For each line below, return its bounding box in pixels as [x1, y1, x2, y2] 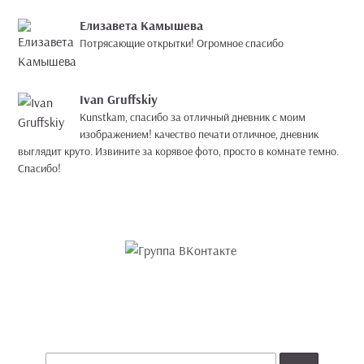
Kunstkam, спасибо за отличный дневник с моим [80, 110, 305, 124]
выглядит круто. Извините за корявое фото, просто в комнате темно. [18, 144, 339, 158]
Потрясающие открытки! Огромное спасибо [80, 36, 284, 50]
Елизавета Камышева [80, 17, 203, 33]
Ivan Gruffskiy [80, 91, 158, 107]
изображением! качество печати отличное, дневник [80, 127, 318, 141]
